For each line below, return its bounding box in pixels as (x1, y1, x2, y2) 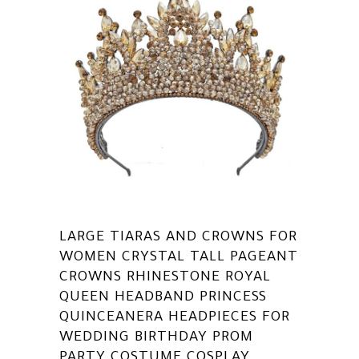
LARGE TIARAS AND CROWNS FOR (59, 230, 297, 247)
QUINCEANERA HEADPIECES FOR (59, 310, 290, 327)
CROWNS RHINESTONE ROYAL (59, 270, 271, 287)
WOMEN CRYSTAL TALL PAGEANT (59, 250, 298, 267)
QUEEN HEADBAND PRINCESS (59, 290, 267, 307)
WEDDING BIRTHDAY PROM (59, 330, 253, 347)
